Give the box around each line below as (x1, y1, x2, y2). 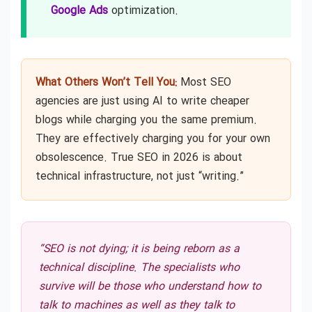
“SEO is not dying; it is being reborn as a (39, 240, 240, 258)
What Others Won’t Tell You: (36, 74, 177, 92)
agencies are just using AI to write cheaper (36, 93, 249, 111)
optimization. (108, 2, 178, 20)
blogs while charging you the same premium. (36, 111, 257, 130)
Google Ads (51, 2, 108, 20)
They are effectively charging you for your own (36, 130, 270, 148)
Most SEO (177, 74, 231, 92)
